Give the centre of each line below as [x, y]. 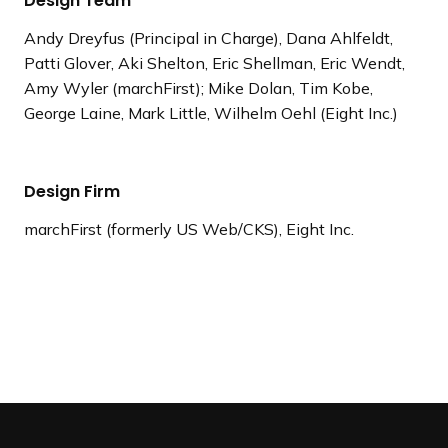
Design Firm [72, 191]
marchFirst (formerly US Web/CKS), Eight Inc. [189, 228]
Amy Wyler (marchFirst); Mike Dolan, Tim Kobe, [198, 87]
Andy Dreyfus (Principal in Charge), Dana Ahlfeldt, [208, 37]
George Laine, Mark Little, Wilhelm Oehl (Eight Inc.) [211, 112]
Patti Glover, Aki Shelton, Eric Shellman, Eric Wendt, [214, 62]
